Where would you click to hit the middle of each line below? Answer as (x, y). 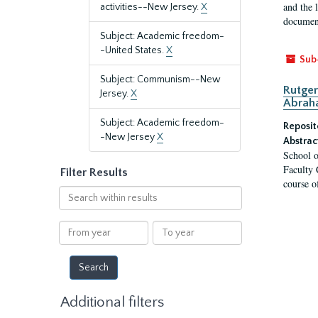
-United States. (133, 50)
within (72, 207)
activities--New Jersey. (150, 7)
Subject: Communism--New (160, 79)
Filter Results (94, 172)
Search (73, 192)
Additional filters (112, 302)
